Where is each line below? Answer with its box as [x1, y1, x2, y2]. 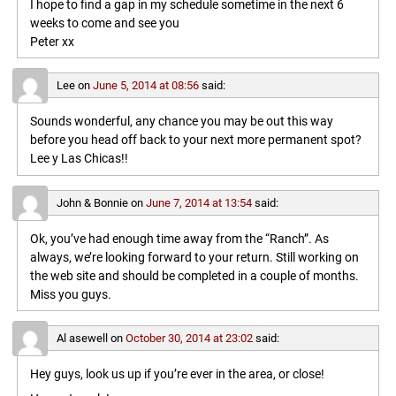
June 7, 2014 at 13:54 [145, 195, 252, 209]
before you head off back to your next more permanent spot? [29, 133, 362, 148]
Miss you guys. [29, 286, 111, 302]
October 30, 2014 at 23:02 [125, 331, 253, 345]
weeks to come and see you [29, 16, 179, 32]
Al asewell [56, 331, 108, 345]
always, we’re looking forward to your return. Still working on [29, 249, 359, 265]
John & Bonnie [56, 195, 128, 209]
